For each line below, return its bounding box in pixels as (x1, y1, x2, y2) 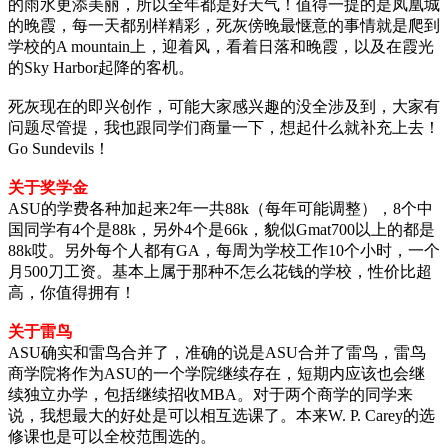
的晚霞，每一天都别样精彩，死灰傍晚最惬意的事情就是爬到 (8, 16, 440, 34)
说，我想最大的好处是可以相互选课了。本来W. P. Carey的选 (8, 406, 435, 424)
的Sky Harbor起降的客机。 (8, 58, 194, 76)
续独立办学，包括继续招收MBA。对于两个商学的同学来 (8, 385, 413, 403)
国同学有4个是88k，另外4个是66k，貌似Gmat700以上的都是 (8, 220, 435, 238)
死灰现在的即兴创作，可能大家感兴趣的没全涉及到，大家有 (8, 97, 440, 115)
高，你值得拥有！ (8, 283, 136, 301)
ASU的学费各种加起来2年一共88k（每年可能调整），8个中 (8, 199, 433, 217)
